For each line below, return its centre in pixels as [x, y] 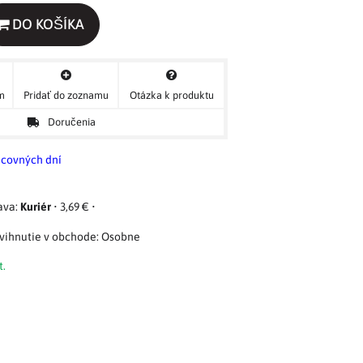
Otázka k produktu [171, 95]
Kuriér [36, 206]
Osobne [121, 236]
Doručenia [72, 122]
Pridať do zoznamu [66, 95]
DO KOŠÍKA [47, 24]
